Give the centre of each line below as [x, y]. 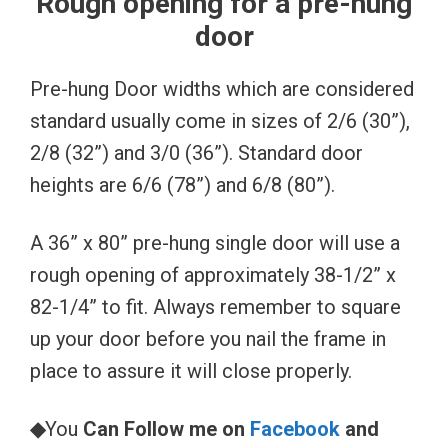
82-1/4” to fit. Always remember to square [215, 306]
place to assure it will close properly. [191, 370]
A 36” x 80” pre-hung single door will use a [215, 242]
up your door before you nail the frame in [208, 338]
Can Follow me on [164, 428]
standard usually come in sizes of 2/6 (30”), [220, 120]
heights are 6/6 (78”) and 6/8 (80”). [182, 184]
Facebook [295, 428]
